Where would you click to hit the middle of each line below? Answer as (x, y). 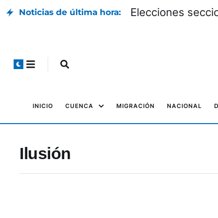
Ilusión (45, 153)
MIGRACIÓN (136, 106)
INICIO (43, 106)
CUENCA (79, 106)
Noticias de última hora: (70, 12)
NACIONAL (184, 106)
